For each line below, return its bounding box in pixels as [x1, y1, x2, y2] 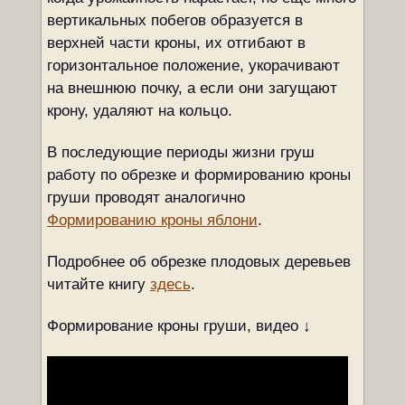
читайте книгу [46, 276, 150, 293]
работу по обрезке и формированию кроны [46, 166, 351, 184]
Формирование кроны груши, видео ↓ [46, 317, 311, 334]
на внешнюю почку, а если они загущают [46, 80, 337, 97]
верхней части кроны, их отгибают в [46, 34, 306, 52]
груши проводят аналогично [46, 189, 245, 206]
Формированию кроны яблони [46, 212, 258, 229]
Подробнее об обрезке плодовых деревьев [46, 253, 351, 270]
